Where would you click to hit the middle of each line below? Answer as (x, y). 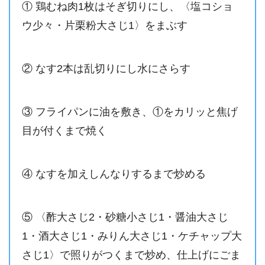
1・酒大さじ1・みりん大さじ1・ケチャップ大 (132, 236)
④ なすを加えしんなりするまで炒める (114, 174)
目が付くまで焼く (64, 131)
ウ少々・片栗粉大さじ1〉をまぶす (104, 26)
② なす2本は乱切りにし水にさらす (106, 69)
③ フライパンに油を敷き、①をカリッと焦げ (130, 112)
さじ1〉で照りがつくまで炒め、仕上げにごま (131, 255)
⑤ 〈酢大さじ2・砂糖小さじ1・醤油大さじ (125, 217)
